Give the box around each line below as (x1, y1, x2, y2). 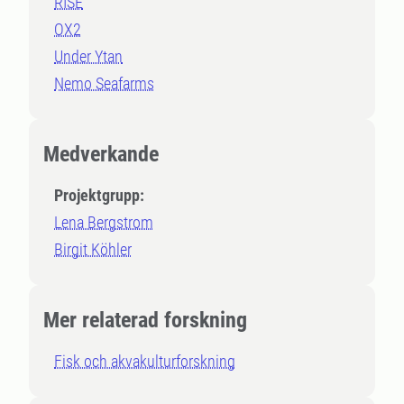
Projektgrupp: (54, 186, 144, 205)
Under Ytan (54, 47, 123, 66)
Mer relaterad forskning (43, 308, 247, 333)
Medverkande (43, 142, 159, 167)
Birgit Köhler (54, 240, 132, 259)
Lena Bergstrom (54, 213, 153, 232)
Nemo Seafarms (54, 74, 154, 93)
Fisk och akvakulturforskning (54, 352, 235, 371)
